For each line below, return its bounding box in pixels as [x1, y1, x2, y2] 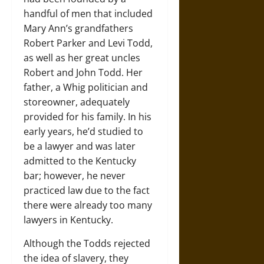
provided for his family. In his [24, 110, 151, 124]
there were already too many [24, 199, 152, 212]
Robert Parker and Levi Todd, [24, 37, 153, 50]
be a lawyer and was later [24, 140, 136, 153]
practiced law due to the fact [24, 184, 150, 197]
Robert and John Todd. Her [24, 66, 143, 80]
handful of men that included [24, 7, 153, 21]
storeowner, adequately [24, 95, 130, 109]
